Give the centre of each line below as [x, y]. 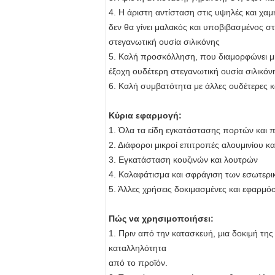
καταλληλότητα [137, 248]
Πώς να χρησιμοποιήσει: [161, 219]
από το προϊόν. [138, 263]
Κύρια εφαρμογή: [145, 116]
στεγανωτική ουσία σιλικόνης [164, 42]
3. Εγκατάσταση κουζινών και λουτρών [183, 160]
